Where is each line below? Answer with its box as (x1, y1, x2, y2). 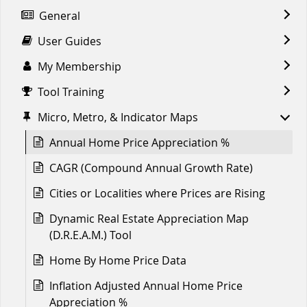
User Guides (38, 33, 101, 49)
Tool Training (38, 84, 104, 99)
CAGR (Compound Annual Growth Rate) (49, 160, 253, 175)
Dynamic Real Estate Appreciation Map (49, 210, 249, 226)
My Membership (38, 58, 121, 74)
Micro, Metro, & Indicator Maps (38, 109, 198, 125)
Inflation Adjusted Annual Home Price (49, 278, 243, 293)
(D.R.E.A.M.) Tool (49, 227, 132, 243)
